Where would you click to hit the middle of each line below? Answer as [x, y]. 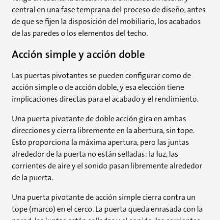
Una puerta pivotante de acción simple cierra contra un [104, 197]
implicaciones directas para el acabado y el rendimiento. [105, 99]
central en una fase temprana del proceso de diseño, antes [109, 10]
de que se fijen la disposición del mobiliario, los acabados [106, 21]
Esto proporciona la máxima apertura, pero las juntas [100, 142]
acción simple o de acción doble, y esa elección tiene [98, 87]
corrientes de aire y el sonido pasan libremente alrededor [107, 166]
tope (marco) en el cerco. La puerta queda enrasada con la [107, 209]
